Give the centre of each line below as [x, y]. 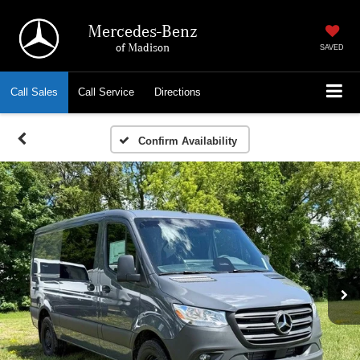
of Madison [142, 47]
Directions [178, 92]
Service [117, 92]
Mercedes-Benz [142, 31]
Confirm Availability [187, 141]
